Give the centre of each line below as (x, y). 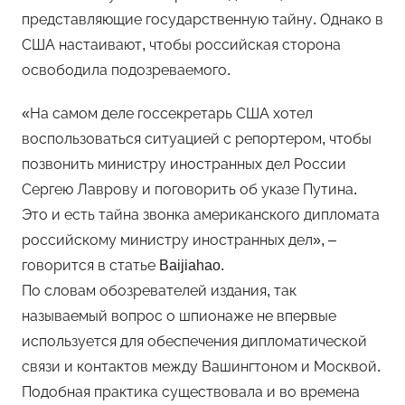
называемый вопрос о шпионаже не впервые (179, 316)
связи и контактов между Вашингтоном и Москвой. (201, 367)
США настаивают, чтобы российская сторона (181, 45)
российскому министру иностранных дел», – (179, 240)
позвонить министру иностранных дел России (184, 165)
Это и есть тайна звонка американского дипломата (201, 215)
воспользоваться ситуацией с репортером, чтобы (197, 139)
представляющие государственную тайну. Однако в (202, 20)
